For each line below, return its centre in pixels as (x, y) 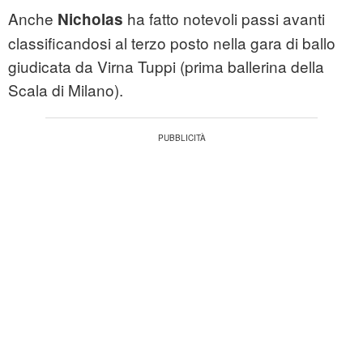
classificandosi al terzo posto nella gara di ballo (172, 43)
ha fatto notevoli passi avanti (224, 19)
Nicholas (90, 19)
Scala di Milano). (66, 90)
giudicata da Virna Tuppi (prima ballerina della (166, 66)
